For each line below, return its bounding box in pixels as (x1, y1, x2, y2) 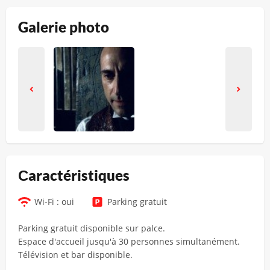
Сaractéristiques (18, 166, 130, 184)
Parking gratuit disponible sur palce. (18, 222, 165, 234)
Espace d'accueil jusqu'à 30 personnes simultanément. (18, 235, 240, 247)
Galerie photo (18, 18, 109, 36)
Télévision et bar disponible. (18, 248, 133, 260)
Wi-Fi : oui (34, 196, 74, 207)
